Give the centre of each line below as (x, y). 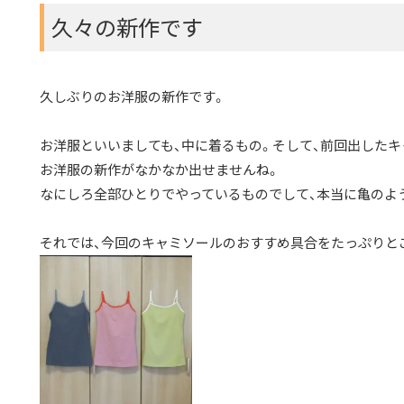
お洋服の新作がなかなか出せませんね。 (160, 170)
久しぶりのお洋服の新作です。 (133, 96)
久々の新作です (127, 27)
